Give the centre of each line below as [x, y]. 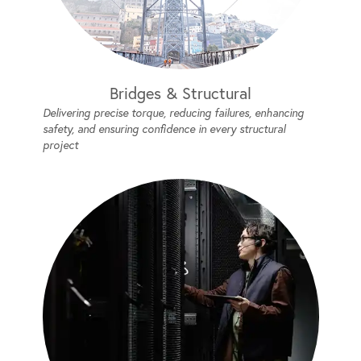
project [60, 145]
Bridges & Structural [180, 93]
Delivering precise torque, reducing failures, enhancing [173, 113]
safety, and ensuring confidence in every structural [164, 129]
